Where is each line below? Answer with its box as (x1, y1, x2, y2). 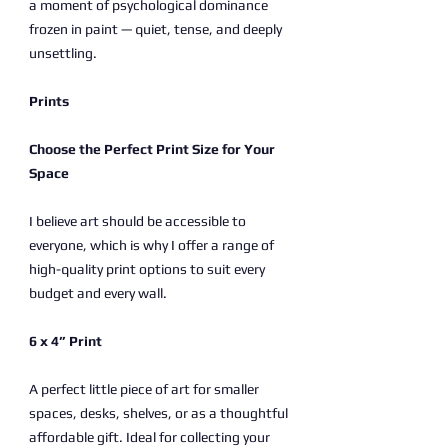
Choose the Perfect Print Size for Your (29, 141, 275, 157)
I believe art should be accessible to (29, 213, 246, 229)
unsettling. (29, 45, 97, 61)
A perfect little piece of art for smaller (29, 381, 259, 397)
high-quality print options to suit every (29, 261, 265, 277)
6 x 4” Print (29, 333, 102, 349)
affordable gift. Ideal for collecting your (29, 429, 270, 445)
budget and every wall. (29, 285, 167, 301)
